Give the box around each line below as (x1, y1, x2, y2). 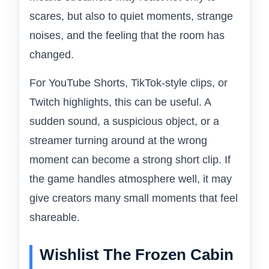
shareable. (29, 211, 80, 224)
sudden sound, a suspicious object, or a (29, 115, 219, 128)
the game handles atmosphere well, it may (29, 173, 232, 186)
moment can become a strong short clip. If (29, 154, 231, 166)
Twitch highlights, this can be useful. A (29, 96, 211, 109)
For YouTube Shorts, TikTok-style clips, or (29, 77, 228, 89)
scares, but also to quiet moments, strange (29, 10, 233, 23)
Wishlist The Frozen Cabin (40, 246, 234, 264)
